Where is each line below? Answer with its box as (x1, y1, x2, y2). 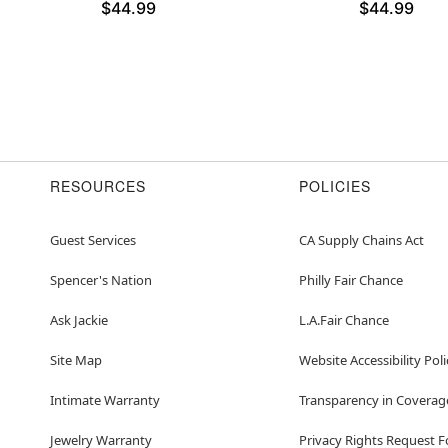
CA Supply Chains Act (299, 231, 424, 250)
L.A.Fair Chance (299, 311, 389, 330)
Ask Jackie (50, 311, 108, 330)
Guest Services (50, 231, 136, 250)
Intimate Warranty (50, 391, 160, 410)
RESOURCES (50, 176, 146, 197)
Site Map (50, 351, 102, 370)
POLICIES (299, 176, 371, 197)
